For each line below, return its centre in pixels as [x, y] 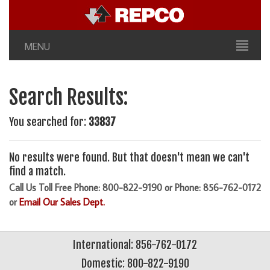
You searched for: [49, 122]
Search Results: [69, 97]
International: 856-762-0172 [135, 245]
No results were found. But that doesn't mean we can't [129, 158]
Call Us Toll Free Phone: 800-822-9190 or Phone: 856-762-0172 [135, 188]
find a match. [37, 171]
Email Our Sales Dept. [62, 202]
